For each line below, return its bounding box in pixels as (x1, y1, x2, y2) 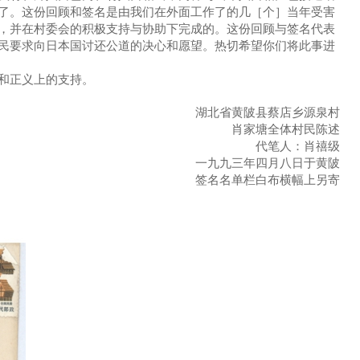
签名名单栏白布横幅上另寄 (195, 172, 340, 187)
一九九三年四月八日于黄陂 (195, 155, 340, 170)
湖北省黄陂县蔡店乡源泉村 (195, 104, 340, 120)
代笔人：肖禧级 (256, 138, 340, 153)
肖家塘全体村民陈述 (231, 121, 340, 137)
